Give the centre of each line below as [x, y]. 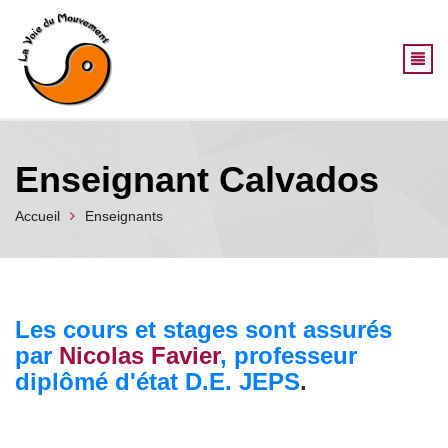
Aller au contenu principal [304, 10]
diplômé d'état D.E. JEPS [157, 381]
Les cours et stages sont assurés [203, 329]
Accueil [37, 215]
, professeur [288, 355]
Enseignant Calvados [197, 179]
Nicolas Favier [139, 355]
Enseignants [124, 215]
